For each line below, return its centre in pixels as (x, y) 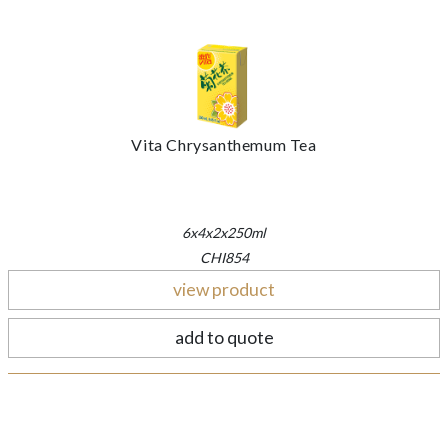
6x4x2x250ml (224, 232)
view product (224, 289)
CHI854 (224, 257)
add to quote (224, 337)
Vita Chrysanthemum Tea (224, 144)
